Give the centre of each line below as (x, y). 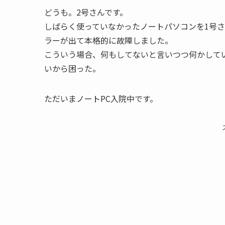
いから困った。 (72, 68)
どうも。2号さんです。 (86, 12)
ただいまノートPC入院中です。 (101, 98)
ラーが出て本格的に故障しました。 (108, 40)
